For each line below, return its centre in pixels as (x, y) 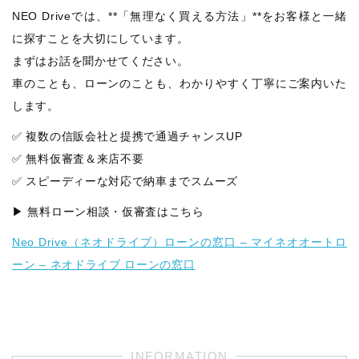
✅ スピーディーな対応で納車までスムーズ (125, 181)
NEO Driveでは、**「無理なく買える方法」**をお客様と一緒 (179, 16)
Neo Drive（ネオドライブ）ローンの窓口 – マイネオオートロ (179, 242)
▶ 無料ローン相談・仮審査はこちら (108, 211)
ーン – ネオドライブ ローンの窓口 (104, 264)
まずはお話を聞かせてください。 (101, 61)
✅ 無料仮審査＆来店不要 (78, 158)
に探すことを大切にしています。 (101, 38)
